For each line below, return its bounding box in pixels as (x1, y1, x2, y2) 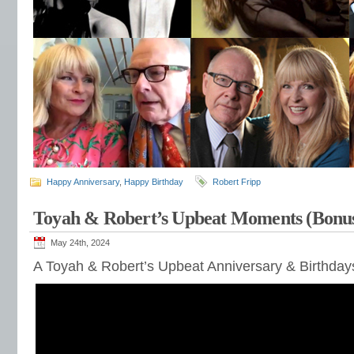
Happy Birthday (124, 177, 183, 186)
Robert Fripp (213, 177, 261, 186)
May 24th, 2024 (51, 238, 110, 247)
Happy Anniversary (47, 177, 119, 186)
